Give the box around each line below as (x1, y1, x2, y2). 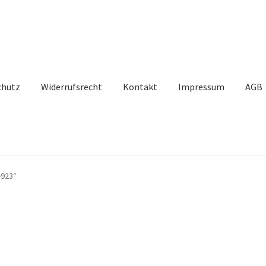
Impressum (178, 80, 225, 93)
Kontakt (123, 80, 158, 93)
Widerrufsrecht (41, 80, 103, 93)
